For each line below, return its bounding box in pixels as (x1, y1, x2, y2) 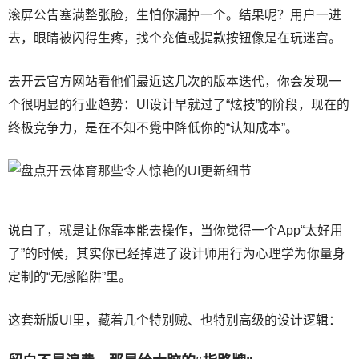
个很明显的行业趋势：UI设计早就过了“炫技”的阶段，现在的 (8, 97, 349, 111)
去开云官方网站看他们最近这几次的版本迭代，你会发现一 (8, 74, 341, 88)
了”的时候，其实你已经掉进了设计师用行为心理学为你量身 (8, 246, 345, 260)
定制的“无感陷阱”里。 (8, 269, 131, 284)
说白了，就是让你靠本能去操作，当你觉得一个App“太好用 (8, 223, 343, 237)
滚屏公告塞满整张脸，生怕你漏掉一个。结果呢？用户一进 (8, 7, 341, 22)
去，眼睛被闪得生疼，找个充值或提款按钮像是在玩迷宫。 (8, 30, 341, 45)
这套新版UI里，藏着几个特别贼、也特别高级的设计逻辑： (8, 313, 341, 327)
